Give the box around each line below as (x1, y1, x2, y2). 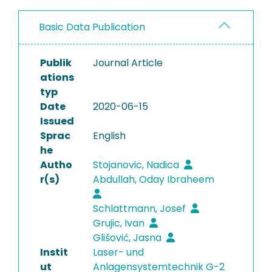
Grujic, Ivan (92, 216, 147, 230)
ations (40, 70, 74, 84)
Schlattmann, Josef (92, 202, 188, 216)
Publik (40, 56, 72, 70)
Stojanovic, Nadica (92, 158, 182, 172)
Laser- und (92, 245, 144, 259)
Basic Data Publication (39, 20, 145, 34)
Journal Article (92, 56, 163, 70)
